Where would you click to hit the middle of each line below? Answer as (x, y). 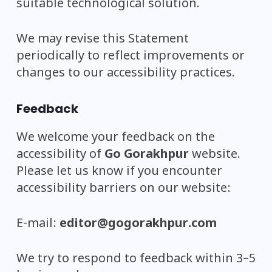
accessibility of (60, 155)
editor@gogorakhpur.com (138, 224)
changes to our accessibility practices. (126, 73)
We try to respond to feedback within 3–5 (136, 259)
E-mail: (38, 224)
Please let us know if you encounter (119, 172)
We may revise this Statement (103, 39)
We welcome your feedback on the (116, 138)
